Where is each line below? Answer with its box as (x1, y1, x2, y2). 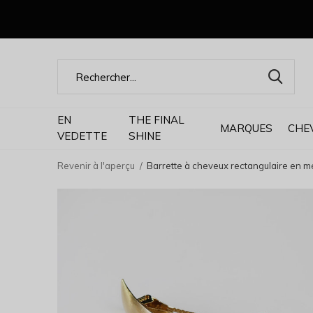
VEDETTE (57, 129, 107, 143)
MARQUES (219, 121, 272, 135)
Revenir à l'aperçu (57, 160, 135, 171)
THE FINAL (128, 113, 184, 126)
